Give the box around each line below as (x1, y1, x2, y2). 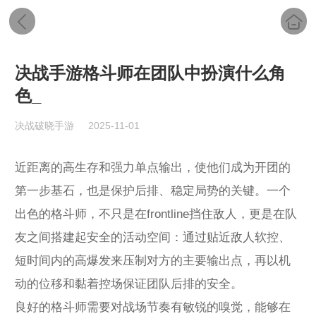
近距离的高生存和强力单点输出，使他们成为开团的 (15, 160, 291, 174)
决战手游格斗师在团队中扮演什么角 (15, 63, 286, 83)
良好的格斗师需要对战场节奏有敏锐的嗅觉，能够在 (15, 300, 291, 314)
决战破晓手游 (15, 120, 74, 132)
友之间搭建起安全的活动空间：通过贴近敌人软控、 (15, 230, 291, 244)
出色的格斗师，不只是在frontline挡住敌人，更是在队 (15, 207, 297, 221)
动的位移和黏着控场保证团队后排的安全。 (15, 276, 243, 291)
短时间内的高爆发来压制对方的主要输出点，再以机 (15, 253, 291, 267)
